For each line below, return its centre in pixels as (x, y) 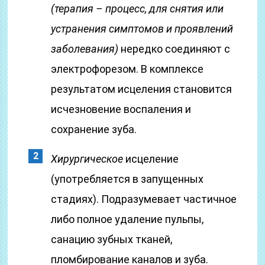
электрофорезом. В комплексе (127, 69)
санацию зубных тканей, (112, 239)
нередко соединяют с (174, 49)
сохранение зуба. (94, 129)
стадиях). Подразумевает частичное (144, 199)
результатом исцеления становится (142, 89)
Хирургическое (87, 159)
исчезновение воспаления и (121, 109)
